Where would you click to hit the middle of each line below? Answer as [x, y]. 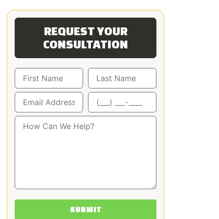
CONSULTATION [86, 44]
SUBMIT [86, 209]
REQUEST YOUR [86, 31]
